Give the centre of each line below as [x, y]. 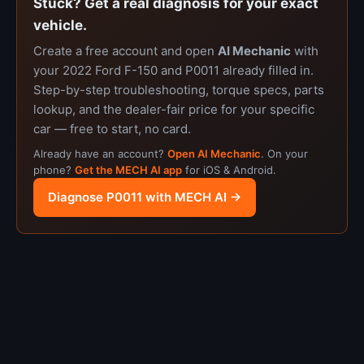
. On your [284, 154]
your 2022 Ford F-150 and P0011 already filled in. [173, 70]
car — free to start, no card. [112, 129]
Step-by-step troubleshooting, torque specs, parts [179, 90]
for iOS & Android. [229, 170]
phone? [54, 170]
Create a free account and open [126, 51]
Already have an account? [100, 154]
